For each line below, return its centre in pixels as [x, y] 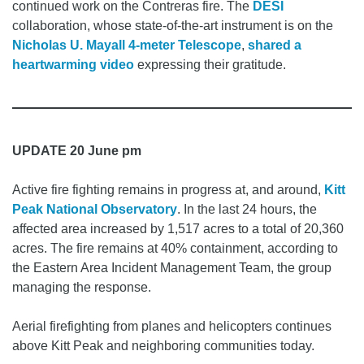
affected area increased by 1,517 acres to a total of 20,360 [178, 229]
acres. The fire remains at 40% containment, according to [175, 249]
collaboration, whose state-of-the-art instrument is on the [173, 26]
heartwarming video [73, 65]
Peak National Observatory [95, 210]
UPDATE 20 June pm [77, 151]
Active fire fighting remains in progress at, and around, [168, 190]
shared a [275, 45]
